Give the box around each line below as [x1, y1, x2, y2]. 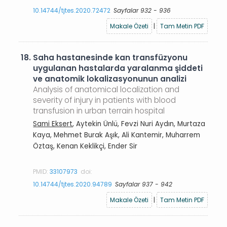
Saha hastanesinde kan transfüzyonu [33, 52, 188, 63]
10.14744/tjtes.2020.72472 [33, 6, 111, 15]
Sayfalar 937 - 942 [115, 179, 173, 188]
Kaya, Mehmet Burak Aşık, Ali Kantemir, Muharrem [33, 130, 201, 140]
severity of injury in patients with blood [33, 95, 176, 105]
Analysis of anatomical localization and [33, 84, 180, 95]
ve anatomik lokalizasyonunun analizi [33, 73, 187, 84]
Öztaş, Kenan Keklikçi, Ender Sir [33, 141, 138, 151]
